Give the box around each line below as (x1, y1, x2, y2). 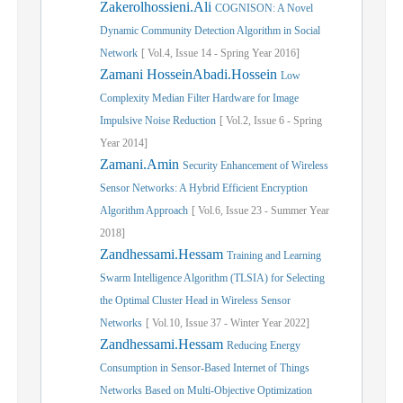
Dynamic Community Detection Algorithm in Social (100, 24, 320, 37)
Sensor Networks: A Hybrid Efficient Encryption (100, 182, 308, 194)
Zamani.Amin (100, 157, 183, 172)
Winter (230, 317, 259, 329)
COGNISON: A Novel (215, 2, 313, 14)
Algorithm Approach (100, 204, 188, 217)
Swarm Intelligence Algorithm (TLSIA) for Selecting (100, 272, 325, 284)
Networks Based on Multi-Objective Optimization (100, 384, 312, 397)
